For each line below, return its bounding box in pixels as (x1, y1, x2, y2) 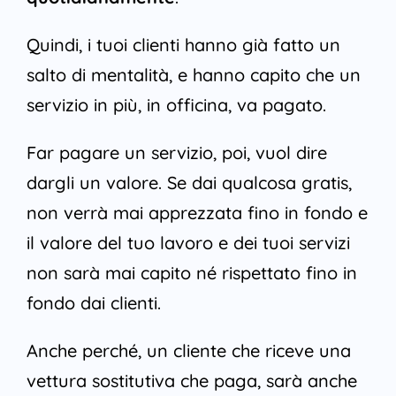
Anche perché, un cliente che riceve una (26, 339, 351, 362)
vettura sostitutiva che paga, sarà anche (26, 369, 357, 392)
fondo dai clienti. (26, 292, 161, 315)
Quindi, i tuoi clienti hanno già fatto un (26, 34, 340, 57)
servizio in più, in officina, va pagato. (26, 94, 326, 117)
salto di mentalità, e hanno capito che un (26, 64, 361, 87)
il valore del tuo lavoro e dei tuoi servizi (26, 232, 350, 255)
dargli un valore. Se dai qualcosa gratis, (26, 171, 352, 194)
